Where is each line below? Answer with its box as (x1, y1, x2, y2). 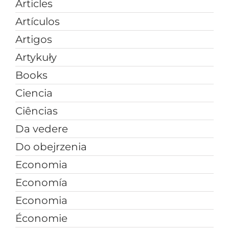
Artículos (15, 15, 60, 28)
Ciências (15, 105, 58, 118)
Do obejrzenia (15, 141, 87, 153)
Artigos (15, 33, 52, 46)
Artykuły (15, 51, 57, 64)
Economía (15, 176, 67, 189)
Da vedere (15, 123, 68, 135)
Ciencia (15, 87, 53, 100)
